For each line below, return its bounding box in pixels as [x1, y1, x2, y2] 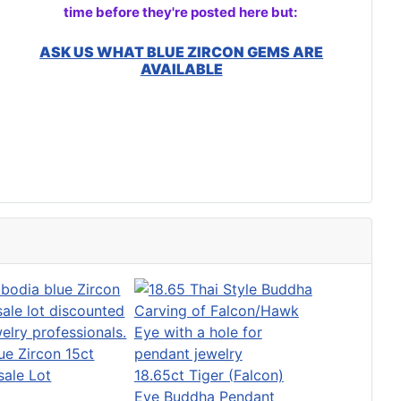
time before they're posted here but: [63, 4, 300, 21]
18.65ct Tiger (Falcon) [133, 365, 284, 384]
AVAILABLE [140, 60, 223, 78]
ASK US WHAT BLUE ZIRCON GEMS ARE [39, 43, 324, 61]
